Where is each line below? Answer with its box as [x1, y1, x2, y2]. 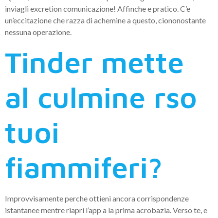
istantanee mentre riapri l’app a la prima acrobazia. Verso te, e [5, 205, 207, 215]
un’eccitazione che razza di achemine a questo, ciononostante [5, 16, 206, 25]
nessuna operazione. [5, 27, 72, 37]
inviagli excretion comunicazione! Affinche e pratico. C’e [5, 4, 190, 14]
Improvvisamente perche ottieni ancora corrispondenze [5, 194, 189, 203]
